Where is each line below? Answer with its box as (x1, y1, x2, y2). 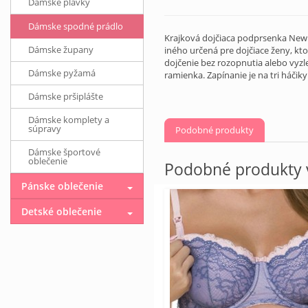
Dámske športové (28, 146, 100, 158)
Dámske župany (28, 43, 93, 56)
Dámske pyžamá (28, 67, 96, 79)
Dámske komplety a (28, 113, 109, 126)
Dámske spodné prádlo (28, 20, 123, 32)
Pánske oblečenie (21, 179, 103, 192)
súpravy (28, 122, 61, 135)
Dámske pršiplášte (28, 90, 103, 102)
